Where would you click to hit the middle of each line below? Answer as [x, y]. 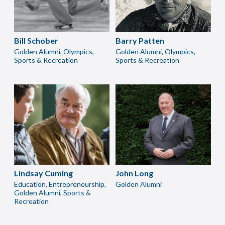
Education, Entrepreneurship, [60, 184]
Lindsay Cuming [43, 173]
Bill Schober [36, 40]
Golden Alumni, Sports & [52, 193]
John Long [134, 173]
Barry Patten [140, 40]
